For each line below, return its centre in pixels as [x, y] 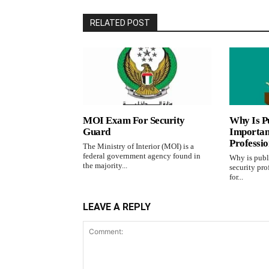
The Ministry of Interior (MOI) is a [138, 147]
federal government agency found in [142, 156]
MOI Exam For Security [134, 121]
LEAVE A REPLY [117, 207]
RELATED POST [120, 23]
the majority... [105, 166]
